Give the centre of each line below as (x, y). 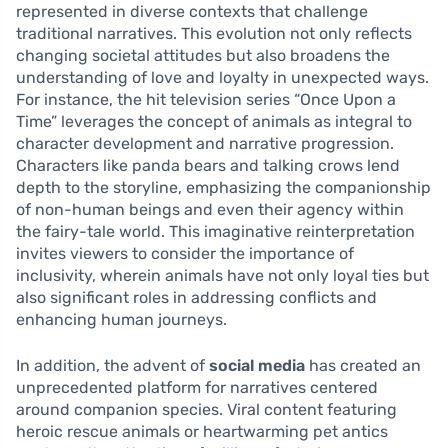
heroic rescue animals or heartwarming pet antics (202, 431)
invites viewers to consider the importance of (185, 253)
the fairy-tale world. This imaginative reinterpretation (215, 231)
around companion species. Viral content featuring (206, 409)
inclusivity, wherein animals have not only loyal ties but (222, 275)
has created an (363, 365)
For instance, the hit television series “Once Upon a (206, 99)
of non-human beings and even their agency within (210, 209)
